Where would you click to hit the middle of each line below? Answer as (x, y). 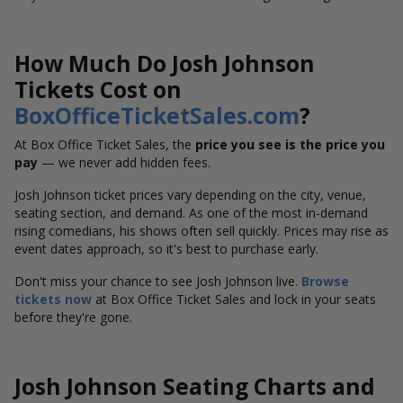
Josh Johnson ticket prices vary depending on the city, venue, (190, 195)
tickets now (53, 299)
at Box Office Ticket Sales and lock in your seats (234, 299)
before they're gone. (73, 317)
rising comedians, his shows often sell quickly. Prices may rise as (201, 231)
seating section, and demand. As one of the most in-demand (191, 213)
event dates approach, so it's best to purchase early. (166, 249)
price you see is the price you (290, 144)
